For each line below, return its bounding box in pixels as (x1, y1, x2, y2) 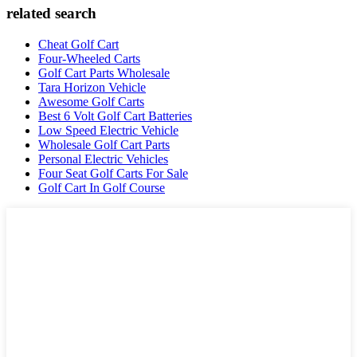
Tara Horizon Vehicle (38, 80, 146, 94)
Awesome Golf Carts (38, 94, 144, 108)
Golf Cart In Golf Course (38, 180, 165, 194)
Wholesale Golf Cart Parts (38, 137, 170, 151)
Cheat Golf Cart (38, 37, 119, 51)
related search (6, 5, 96, 22)
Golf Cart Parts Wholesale (38, 65, 170, 80)
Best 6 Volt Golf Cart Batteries (38, 108, 192, 123)
